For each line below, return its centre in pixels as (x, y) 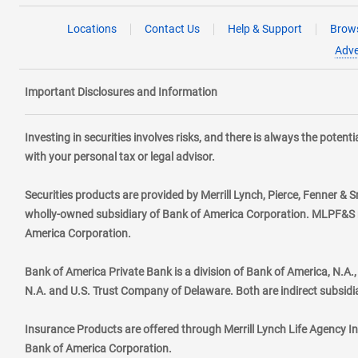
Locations (91, 29)
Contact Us (172, 29)
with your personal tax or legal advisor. (119, 157)
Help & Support (265, 29)
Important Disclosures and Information (121, 92)
